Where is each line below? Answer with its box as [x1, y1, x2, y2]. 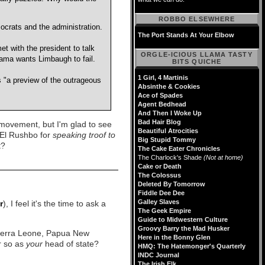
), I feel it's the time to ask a [3, 198, 106, 208]
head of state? [43, 238, 99, 248]
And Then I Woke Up [138, 109, 202, 117]
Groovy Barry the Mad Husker [138, 225, 230, 232]
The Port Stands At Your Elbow [138, 31, 234, 38]
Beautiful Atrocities [138, 127, 198, 134]
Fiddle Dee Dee [138, 189, 185, 196]
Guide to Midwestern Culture [138, 216, 228, 223]
